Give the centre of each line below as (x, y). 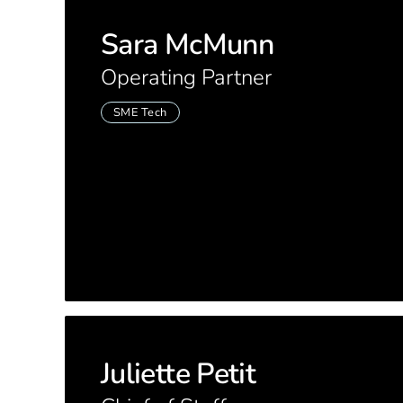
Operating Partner (186, 77)
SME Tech (140, 112)
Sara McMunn (187, 45)
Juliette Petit (179, 374)
